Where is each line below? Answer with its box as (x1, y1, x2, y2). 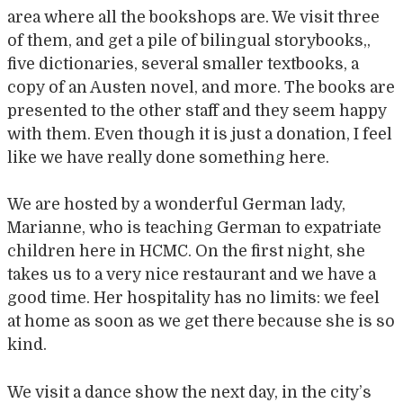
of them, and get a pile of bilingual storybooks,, (7, 31, 371, 49)
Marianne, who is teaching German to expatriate (7, 219, 381, 237)
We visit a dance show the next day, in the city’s (7, 382, 372, 401)
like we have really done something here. (7, 148, 329, 166)
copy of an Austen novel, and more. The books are (7, 77, 395, 96)
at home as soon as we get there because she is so (7, 312, 395, 331)
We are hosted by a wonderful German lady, (7, 195, 345, 214)
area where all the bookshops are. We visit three (7, 7, 380, 26)
